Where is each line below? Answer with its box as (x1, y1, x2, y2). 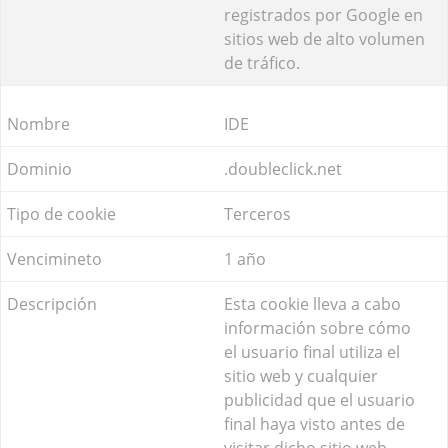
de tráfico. (224, 51, 300, 74)
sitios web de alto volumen (224, 27, 425, 50)
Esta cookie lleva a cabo (224, 292, 401, 315)
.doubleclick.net (224, 157, 342, 180)
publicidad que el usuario (224, 388, 415, 411)
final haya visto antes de (224, 412, 405, 435)
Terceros (224, 202, 291, 225)
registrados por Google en (224, 3, 423, 26)
